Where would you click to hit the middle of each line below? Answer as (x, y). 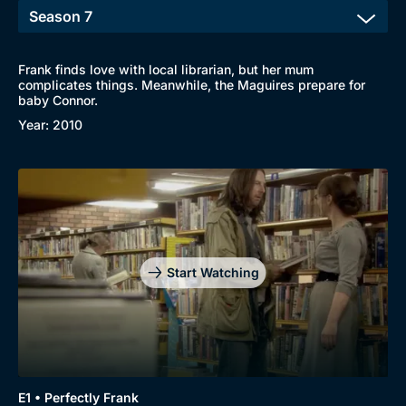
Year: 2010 (50, 125)
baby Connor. (58, 100)
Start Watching (213, 272)
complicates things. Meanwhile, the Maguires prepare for (192, 85)
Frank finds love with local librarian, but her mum (166, 69)
